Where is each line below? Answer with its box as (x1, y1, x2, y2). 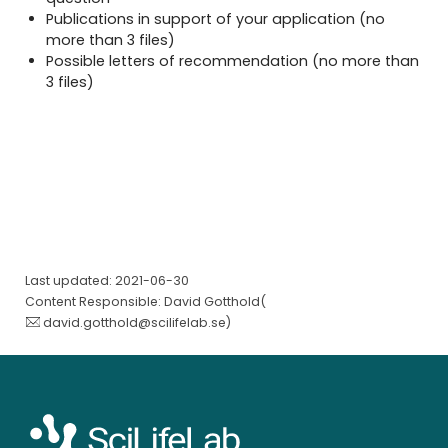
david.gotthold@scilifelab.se (43, 313, 227, 331)
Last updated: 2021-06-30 (24, 271, 189, 289)
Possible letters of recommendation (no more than (46, 50, 420, 71)
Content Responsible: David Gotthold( (24, 292, 266, 310)
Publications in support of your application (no (46, 8, 386, 29)
